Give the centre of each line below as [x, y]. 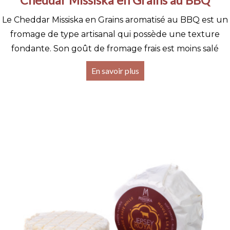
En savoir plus [115, 70]
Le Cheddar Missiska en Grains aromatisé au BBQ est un [115, 20]
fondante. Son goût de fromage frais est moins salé [115, 48]
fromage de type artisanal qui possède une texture [115, 34]
